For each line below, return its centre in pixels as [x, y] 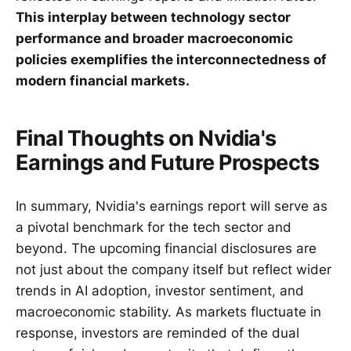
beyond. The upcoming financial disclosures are [166, 248]
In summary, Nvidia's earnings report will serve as [172, 206]
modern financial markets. [103, 81]
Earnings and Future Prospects [168, 162]
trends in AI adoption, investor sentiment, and [160, 290]
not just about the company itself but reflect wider [174, 269]
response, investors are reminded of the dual [157, 333]
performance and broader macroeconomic [154, 39]
